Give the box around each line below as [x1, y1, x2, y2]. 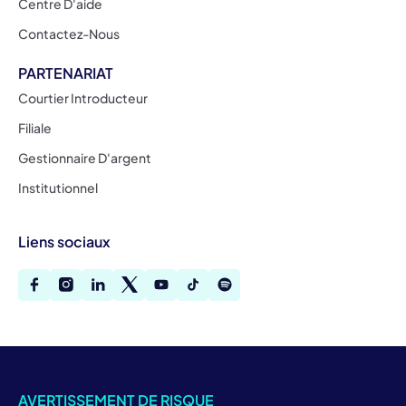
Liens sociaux [18, 231, 111, 251]
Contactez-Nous [18, 24, 120, 42]
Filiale [18, 119, 52, 136]
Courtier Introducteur [18, 89, 148, 106]
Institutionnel [18, 179, 98, 196]
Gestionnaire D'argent [18, 149, 151, 166]
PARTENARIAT [18, 63, 113, 82]
